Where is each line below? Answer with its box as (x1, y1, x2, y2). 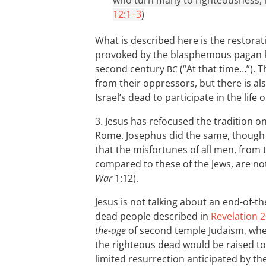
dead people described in (95, 210, 211, 223)
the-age (95, 224, 126, 237)
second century (95, 62, 167, 75)
